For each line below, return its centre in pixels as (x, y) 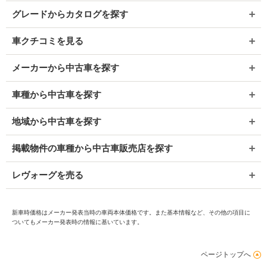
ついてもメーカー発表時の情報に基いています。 (77, 222)
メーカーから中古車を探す (66, 67)
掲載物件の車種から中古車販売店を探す (92, 148)
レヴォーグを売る (48, 175)
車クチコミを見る (48, 41)
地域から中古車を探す (57, 121)
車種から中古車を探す (57, 94)
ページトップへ (226, 254)
